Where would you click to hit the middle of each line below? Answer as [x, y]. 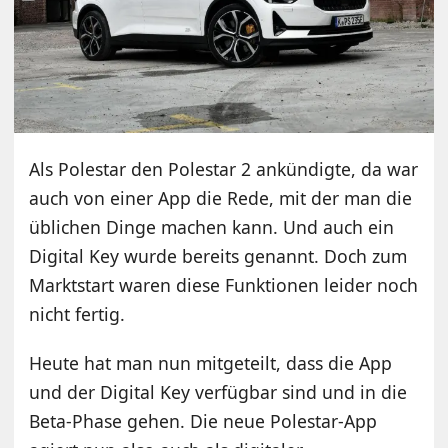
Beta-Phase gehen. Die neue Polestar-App [203, 421]
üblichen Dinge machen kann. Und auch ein [212, 227]
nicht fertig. [77, 314]
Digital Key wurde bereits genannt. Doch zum [218, 256]
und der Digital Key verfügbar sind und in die [218, 392]
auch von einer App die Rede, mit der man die [221, 198]
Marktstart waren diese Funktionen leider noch [224, 285]
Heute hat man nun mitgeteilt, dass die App [211, 363]
